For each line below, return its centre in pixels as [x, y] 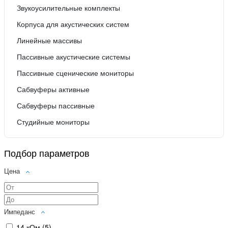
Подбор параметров [47, 153]
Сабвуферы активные [53, 89]
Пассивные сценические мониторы [75, 73]
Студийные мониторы [53, 122]
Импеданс [20, 211]
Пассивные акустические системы [74, 57]
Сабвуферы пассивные [56, 106]
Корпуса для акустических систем [73, 24]
